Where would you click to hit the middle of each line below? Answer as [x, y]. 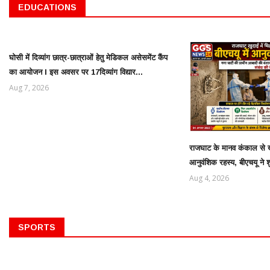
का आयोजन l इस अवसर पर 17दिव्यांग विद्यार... [76, 72]
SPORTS [37, 227]
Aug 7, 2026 [29, 88]
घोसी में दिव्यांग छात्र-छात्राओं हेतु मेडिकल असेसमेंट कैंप [88, 58]
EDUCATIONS [47, 8]
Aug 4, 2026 [209, 178]
